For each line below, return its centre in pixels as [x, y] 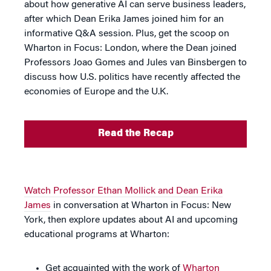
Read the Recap [135, 134]
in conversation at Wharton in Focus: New [141, 206]
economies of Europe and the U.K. [96, 92]
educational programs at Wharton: [97, 235]
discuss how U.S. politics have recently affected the [132, 78]
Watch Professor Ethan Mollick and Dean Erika [123, 191]
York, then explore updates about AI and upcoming [131, 220]
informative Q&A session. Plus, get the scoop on [127, 34]
